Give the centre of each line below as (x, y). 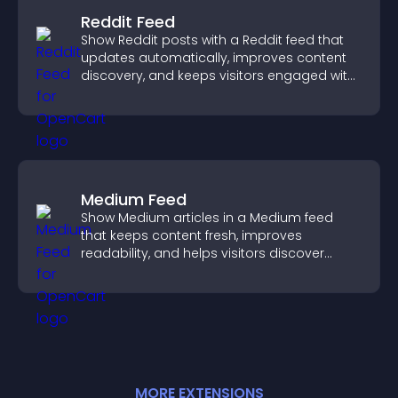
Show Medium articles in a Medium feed (207, 218)
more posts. (119, 271)
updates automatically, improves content (214, 58)
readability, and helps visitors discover (203, 253)
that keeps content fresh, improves (191, 235)
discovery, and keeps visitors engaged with (218, 76)
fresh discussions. (137, 93)
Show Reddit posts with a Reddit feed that (212, 40)
